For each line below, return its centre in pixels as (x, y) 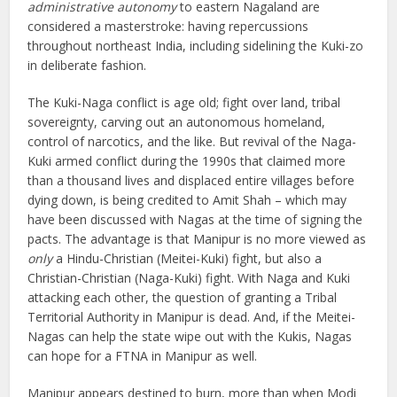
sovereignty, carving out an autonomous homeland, (177, 122)
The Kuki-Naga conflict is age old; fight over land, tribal (184, 103)
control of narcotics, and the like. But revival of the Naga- (192, 142)
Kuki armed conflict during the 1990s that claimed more (187, 161)
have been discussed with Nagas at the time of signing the (195, 220)
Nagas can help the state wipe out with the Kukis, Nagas (190, 337)
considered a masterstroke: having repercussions (168, 27)
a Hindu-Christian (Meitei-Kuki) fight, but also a (189, 259)
